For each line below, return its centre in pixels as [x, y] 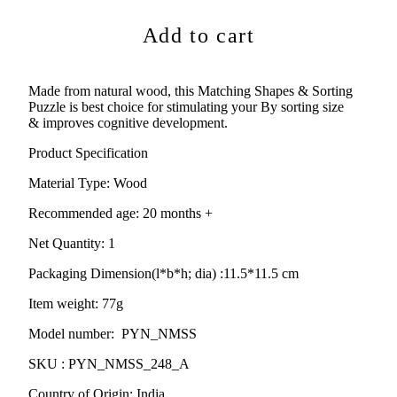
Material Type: [69, 183]
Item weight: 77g [76, 303]
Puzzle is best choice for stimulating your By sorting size [186, 106]
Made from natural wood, [100, 90]
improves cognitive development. [135, 122]
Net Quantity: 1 [72, 243]
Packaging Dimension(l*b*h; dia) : [126, 273]
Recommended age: [84, 213]
